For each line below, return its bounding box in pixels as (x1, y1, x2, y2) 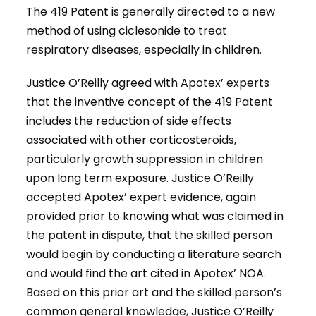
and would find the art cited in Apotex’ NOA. (26, 265, 267, 282)
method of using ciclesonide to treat (26, 23, 228, 39)
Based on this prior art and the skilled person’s (26, 284, 283, 301)
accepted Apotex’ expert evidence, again (26, 189, 257, 206)
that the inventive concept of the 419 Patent (26, 94, 274, 111)
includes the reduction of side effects (26, 113, 232, 130)
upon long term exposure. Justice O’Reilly (26, 170, 255, 187)
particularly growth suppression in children (26, 151, 264, 168)
